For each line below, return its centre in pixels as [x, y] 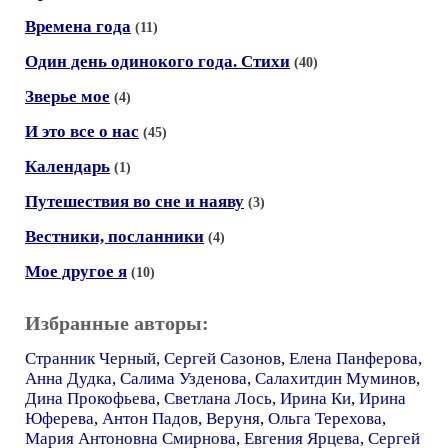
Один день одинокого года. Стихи [157, 61]
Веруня [233, 418]
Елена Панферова [353, 358]
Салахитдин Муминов [335, 378]
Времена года [78, 26]
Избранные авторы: [117, 322]
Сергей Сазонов [222, 358]
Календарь [67, 166]
